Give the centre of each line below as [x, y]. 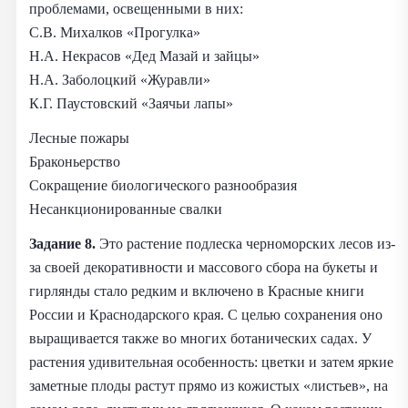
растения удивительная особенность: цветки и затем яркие [211, 362]
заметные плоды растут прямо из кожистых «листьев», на [209, 385]
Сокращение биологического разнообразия [163, 185]
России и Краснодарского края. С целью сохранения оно [206, 314]
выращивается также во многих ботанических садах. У [200, 338]
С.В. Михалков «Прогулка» [115, 32]
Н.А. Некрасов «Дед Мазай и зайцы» [144, 56]
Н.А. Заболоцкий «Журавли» [120, 79]
